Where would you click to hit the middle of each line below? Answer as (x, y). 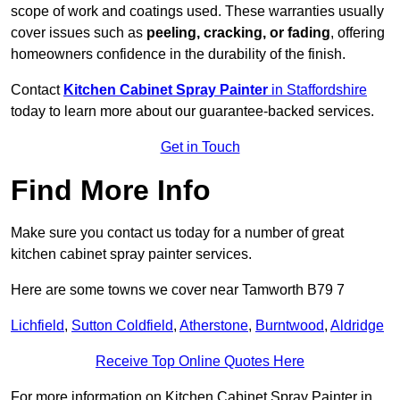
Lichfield (37, 326)
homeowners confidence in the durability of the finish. (178, 54)
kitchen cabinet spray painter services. (131, 254)
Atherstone (214, 326)
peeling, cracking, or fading (238, 33)
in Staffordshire (317, 90)
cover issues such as (79, 33)
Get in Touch (200, 147)
